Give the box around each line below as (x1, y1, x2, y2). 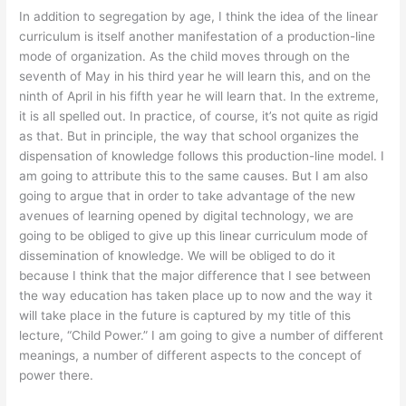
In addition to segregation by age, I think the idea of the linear (19, 9, 379, 24)
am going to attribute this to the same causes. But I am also (19, 169, 369, 184)
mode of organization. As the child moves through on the (19, 49, 351, 64)
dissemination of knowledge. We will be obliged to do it (19, 248, 336, 264)
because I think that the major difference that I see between (19, 268, 372, 284)
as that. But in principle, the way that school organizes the (19, 129, 360, 144)
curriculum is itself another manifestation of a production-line (19, 29, 376, 44)
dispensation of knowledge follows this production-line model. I (19, 149, 385, 164)
